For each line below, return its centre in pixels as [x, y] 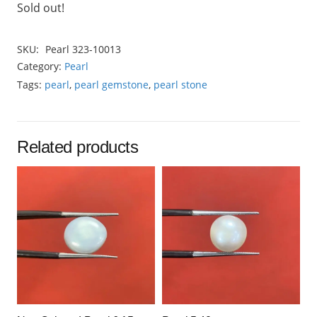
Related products [78, 146]
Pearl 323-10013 [83, 50]
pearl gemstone [111, 85]
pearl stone [180, 85]
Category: [41, 67]
